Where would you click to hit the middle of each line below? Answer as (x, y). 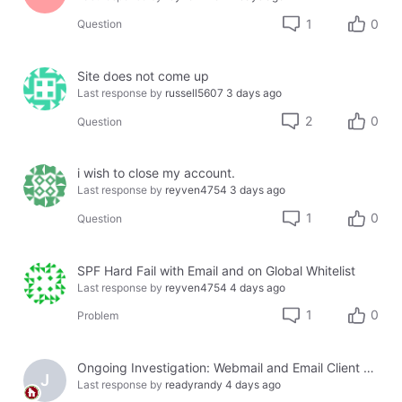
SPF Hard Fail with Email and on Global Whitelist (217, 270)
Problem (98, 315)
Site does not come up (144, 76)
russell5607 (195, 93)
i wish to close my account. (157, 173)
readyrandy (194, 384)
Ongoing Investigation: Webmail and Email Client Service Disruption (369, 367)
